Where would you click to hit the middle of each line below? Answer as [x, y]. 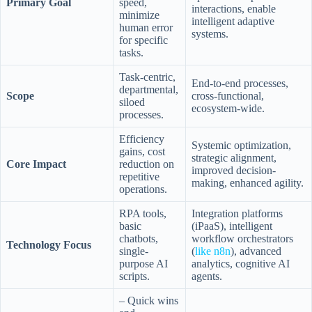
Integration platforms [237, 213]
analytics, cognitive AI [241, 263]
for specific [143, 40]
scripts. [134, 276]
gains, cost [142, 151]
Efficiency [142, 139]
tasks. [131, 52]
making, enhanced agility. [248, 182]
